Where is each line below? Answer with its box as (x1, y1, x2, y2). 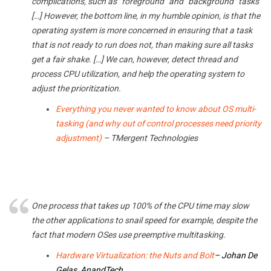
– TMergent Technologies (102, 133, 198, 143)
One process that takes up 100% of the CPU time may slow (31, 201, 249, 211)
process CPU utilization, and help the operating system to (31, 69, 244, 79)
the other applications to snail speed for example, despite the (31, 215, 257, 226)
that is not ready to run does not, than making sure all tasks (31, 40, 253, 50)
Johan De (220, 250, 257, 261)
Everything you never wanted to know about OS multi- (56, 104, 256, 114)
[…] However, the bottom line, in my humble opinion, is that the (31, 11, 260, 21)
